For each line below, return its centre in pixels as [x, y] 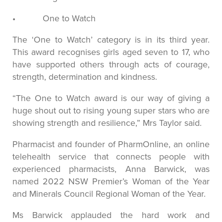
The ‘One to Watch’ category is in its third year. [111, 39]
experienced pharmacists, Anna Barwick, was [111, 168]
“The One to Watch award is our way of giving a [111, 98]
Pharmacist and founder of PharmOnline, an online [111, 144]
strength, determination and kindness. [85, 76]
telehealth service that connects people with [111, 156]
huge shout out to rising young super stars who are [111, 110]
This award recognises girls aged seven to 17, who [111, 52]
